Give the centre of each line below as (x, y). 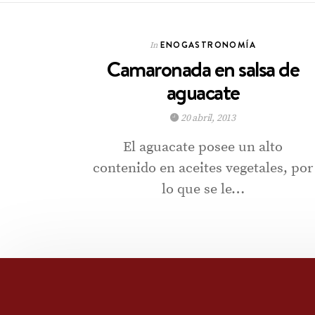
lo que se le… (203, 189)
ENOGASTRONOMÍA (208, 45)
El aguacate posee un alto (203, 147)
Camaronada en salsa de (203, 69)
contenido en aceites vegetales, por (203, 168)
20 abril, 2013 (207, 118)
